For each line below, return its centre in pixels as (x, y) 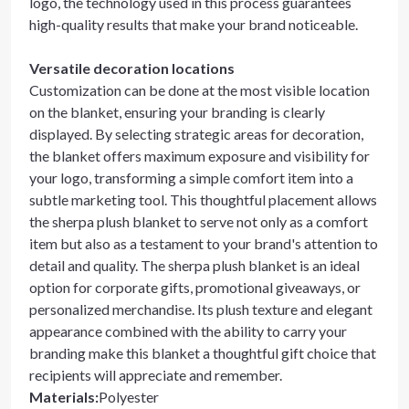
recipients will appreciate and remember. (156, 375)
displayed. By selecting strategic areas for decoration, (196, 134)
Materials (62, 397)
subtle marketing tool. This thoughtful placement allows (203, 199)
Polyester (129, 397)
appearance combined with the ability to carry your (188, 331)
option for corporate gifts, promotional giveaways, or (195, 287)
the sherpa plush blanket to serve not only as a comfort (199, 221)
